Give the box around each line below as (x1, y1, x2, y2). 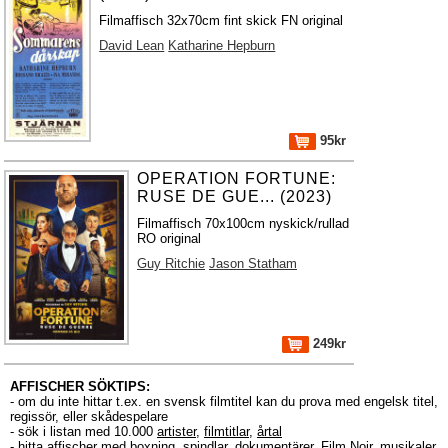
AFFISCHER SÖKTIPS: (10, 379, 150, 394)
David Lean (99, 38, 165, 53)
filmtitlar (204, 424, 249, 439)
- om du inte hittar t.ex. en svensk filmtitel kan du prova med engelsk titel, (10, 394, 438, 409)
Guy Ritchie (137, 256, 206, 271)
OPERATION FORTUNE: (137, 170, 337, 187)
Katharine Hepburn (168, 38, 276, 53)
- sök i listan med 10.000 (10, 424, 157, 439)
